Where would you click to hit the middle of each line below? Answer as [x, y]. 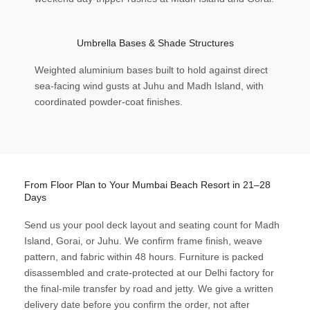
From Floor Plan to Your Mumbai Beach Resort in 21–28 [147, 185]
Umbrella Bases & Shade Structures [155, 43]
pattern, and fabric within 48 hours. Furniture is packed [144, 257]
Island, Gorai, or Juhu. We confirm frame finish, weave [143, 241]
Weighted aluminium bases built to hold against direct [151, 70]
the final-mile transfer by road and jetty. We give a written [149, 289]
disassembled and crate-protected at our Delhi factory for [149, 273]
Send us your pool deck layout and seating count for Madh [152, 225]
